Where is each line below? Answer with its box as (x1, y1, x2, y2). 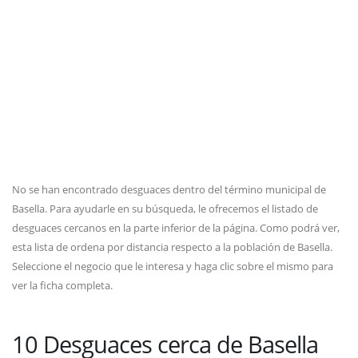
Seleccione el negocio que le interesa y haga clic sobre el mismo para (12, 259, 333, 273)
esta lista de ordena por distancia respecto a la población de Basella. (12, 240, 332, 254)
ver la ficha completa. (12, 278, 113, 292)
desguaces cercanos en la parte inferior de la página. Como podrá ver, (12, 221, 340, 235)
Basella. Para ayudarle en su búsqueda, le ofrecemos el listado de (12, 201, 318, 216)
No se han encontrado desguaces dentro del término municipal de (12, 182, 326, 197)
